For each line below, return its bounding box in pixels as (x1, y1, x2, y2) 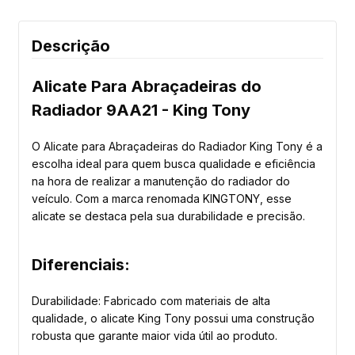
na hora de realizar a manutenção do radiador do (32, 174, 290, 189)
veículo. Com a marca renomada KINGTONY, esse (32, 192, 292, 206)
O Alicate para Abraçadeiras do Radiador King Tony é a (32, 139, 323, 154)
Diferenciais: (32, 255, 130, 275)
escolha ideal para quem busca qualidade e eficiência (32, 157, 315, 171)
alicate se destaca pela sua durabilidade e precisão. (32, 209, 305, 223)
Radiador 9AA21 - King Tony (32, 101, 250, 120)
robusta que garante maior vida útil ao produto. (32, 329, 277, 343)
